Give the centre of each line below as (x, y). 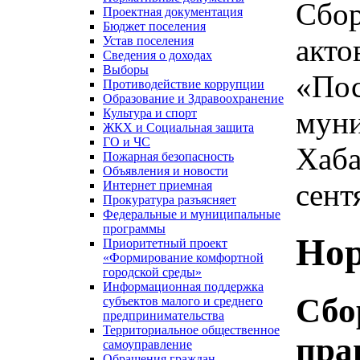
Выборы (126, 70)
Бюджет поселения (154, 27)
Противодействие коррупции (184, 84)
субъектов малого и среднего (183, 301)
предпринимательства (164, 316)
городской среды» (152, 272)
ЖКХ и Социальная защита (178, 128)
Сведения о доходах (157, 55)
